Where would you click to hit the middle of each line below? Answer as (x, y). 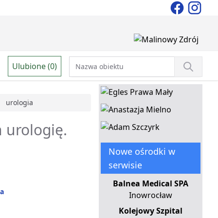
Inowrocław (150, 195)
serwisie (125, 165)
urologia (19, 103)
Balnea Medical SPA (150, 184)
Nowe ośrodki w (142, 152)
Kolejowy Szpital (150, 211)
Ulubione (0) (35, 66)
